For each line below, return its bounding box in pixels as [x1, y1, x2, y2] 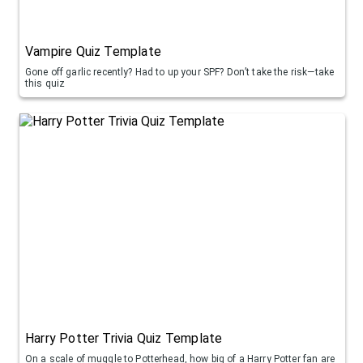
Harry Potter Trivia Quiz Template [25, 330, 223, 346]
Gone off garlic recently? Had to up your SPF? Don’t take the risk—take [25, 66, 335, 78]
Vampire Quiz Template [25, 43, 162, 59]
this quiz [25, 77, 66, 89]
